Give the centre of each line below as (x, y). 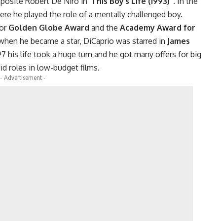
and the (105, 28)
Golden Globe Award (49, 28)
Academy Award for (158, 28)
